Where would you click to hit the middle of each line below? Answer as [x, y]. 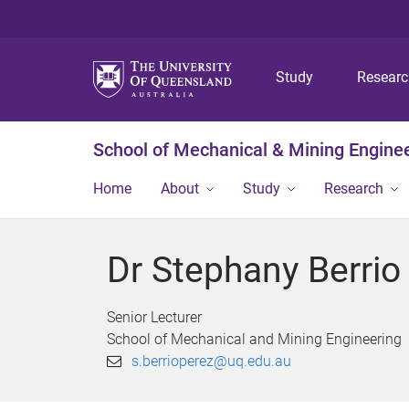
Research [354, 189]
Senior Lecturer [154, 317]
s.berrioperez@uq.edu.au [212, 361]
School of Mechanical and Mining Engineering [254, 339]
